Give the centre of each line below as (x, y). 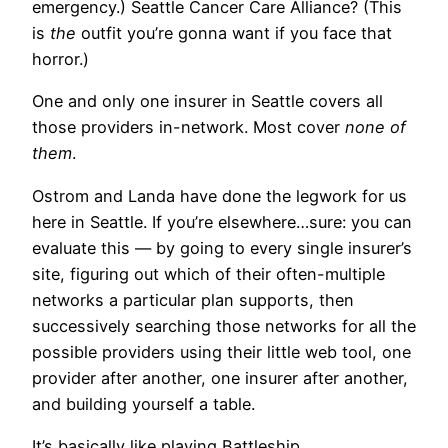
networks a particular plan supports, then (193, 299)
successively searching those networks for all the (224, 325)
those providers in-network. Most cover (188, 127)
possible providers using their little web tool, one (221, 351)
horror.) (60, 59)
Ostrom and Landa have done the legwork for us (219, 195)
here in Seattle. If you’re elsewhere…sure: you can (222, 221)
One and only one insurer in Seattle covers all (207, 101)
